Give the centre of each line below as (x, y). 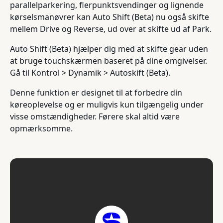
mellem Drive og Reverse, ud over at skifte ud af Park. (111, 29)
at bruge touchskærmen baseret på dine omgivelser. (109, 61)
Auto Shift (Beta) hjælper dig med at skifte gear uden (109, 49)
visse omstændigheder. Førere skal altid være (95, 117)
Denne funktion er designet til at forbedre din (96, 93)
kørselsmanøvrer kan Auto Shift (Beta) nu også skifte (110, 17)
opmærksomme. (41, 129)
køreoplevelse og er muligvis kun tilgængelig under (107, 105)
